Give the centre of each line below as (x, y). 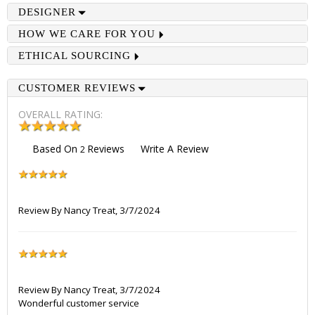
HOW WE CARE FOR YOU (87, 34)
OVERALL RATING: (60, 114)
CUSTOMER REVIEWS (77, 88)
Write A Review (175, 149)
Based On (56, 149)
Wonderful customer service (79, 303)
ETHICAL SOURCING (75, 56)
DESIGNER (47, 12)
